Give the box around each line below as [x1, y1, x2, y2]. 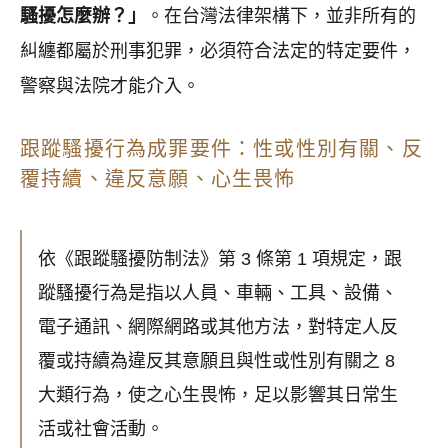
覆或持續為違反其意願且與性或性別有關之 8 [38, 351, 395, 372]
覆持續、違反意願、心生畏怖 [20, 168, 296, 191]
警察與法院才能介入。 [20, 76, 200, 97]
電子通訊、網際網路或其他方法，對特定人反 [38, 317, 398, 338]
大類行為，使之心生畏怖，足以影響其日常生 [38, 385, 398, 406]
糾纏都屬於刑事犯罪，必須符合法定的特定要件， [20, 41, 416, 62]
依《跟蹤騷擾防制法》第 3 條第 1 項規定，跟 [38, 249, 402, 270]
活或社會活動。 [38, 419, 164, 440]
